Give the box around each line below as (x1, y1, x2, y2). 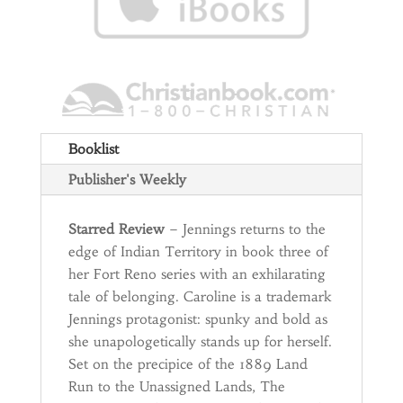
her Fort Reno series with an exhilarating (67, 265, 326, 283)
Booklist (67, 140, 119, 158)
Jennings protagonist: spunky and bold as (67, 310, 327, 328)
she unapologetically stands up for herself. (67, 333, 332, 351)
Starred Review (67, 220, 165, 238)
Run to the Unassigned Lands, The (67, 378, 285, 396)
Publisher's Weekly (67, 171, 186, 189)
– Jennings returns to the (164, 220, 326, 238)
